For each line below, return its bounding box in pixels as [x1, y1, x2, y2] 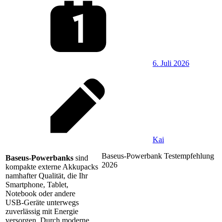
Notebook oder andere [5, 189, 75, 198]
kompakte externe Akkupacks [5, 163, 98, 171]
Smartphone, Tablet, [5, 180, 68, 189]
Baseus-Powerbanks [5, 154, 73, 163]
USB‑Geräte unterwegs [5, 198, 79, 207]
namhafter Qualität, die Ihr [5, 171, 88, 180]
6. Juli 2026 [153, 59, 189, 68]
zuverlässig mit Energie [5, 207, 78, 216]
